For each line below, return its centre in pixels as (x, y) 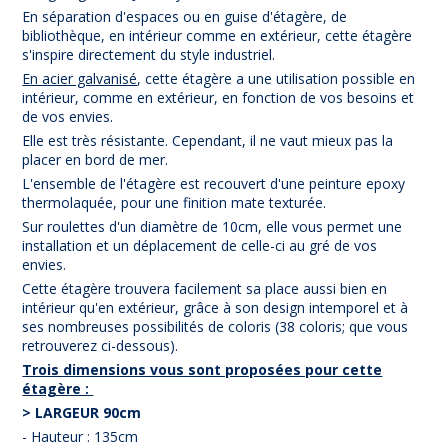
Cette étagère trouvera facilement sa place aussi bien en (205, 288)
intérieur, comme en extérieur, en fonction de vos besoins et (218, 97)
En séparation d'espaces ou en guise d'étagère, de (185, 16)
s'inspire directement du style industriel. (151, 54)
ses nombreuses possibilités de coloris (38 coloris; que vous (215, 326)
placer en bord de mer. (97, 159)
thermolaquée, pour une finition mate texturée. (176, 202)
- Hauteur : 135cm (80, 436)
